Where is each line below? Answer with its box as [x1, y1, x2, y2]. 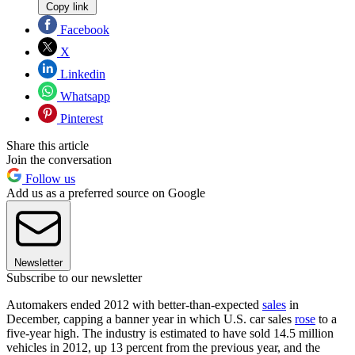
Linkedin [57, 67, 105, 82]
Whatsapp [57, 90, 110, 104]
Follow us [22, 172, 75, 186]
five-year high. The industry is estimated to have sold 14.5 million [6, 326, 334, 341]
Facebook [57, 23, 109, 37]
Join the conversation [6, 153, 112, 167]
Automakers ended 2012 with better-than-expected [6, 298, 262, 312]
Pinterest [57, 112, 103, 126]
